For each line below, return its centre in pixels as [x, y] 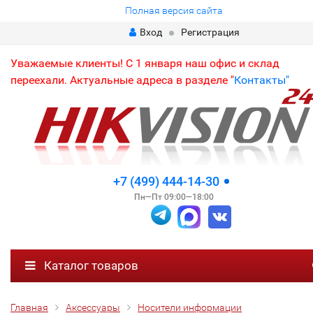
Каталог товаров [90, 265]
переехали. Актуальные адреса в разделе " [122, 80]
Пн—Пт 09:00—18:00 [174, 197]
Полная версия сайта [174, 10]
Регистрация [210, 32]
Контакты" [262, 80]
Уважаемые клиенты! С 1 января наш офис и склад [145, 63]
